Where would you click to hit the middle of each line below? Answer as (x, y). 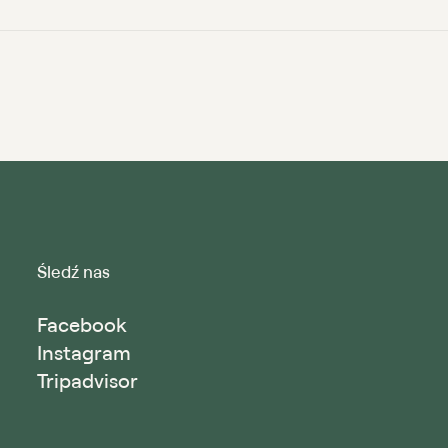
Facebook (82, 325)
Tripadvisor (87, 381)
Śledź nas (73, 272)
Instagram (84, 353)
